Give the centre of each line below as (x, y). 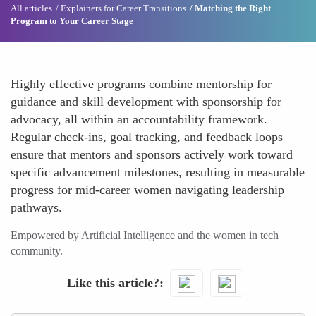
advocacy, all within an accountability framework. (139, 119)
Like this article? (113, 282)
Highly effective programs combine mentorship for (141, 84)
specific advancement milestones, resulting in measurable (158, 172)
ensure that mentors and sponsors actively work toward (152, 154)
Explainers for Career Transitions (123, 8)
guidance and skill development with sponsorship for (146, 102)
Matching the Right (233, 8)
